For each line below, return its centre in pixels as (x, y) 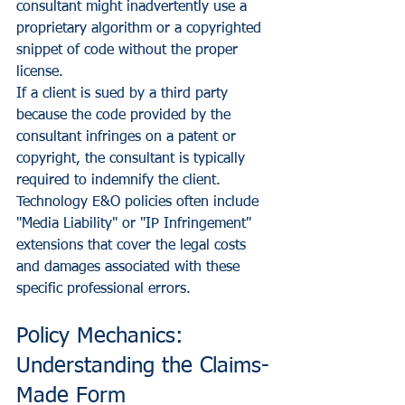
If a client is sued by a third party (124, 94)
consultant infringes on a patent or (128, 137)
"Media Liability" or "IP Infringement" (136, 224)
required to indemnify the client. (121, 180)
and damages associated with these (130, 267)
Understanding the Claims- (143, 366)
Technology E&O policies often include (140, 202)
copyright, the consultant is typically (133, 159)
